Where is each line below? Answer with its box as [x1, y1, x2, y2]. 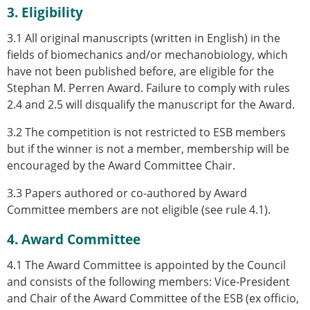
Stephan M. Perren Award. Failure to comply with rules [7, 80, 290, 95]
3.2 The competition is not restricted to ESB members [7, 124, 286, 140]
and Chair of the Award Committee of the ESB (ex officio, [7, 290, 299, 306]
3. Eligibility [7, 2, 83, 21]
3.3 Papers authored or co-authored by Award [7, 185, 247, 201]
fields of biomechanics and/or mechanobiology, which [7, 46, 288, 62]
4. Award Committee [7, 229, 140, 248]
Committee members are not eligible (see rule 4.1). [7, 201, 271, 217]
